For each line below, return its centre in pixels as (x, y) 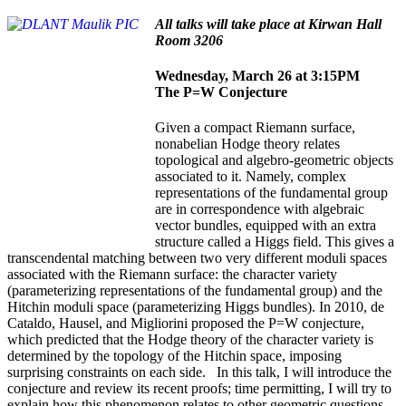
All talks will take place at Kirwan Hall (268, 24)
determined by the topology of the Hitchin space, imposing (174, 356)
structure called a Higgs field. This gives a (275, 242)
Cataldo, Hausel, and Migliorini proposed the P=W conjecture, (186, 324)
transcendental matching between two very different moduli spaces (197, 258)
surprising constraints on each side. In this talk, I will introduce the (199, 372)
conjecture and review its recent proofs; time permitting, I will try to (199, 389)
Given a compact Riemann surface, (255, 128)
